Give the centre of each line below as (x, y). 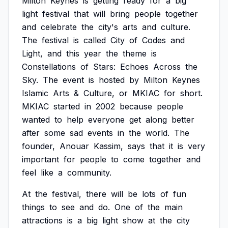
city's (108, 27)
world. (158, 133)
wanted (36, 120)
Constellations (49, 67)
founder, (38, 146)
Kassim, (108, 146)
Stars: (104, 67)
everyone (106, 120)
